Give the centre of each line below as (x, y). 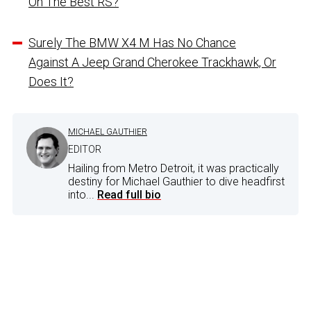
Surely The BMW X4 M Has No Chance (132, 42)
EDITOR (85, 149)
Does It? (51, 81)
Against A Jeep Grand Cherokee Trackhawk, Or (152, 62)
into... (83, 194)
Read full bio (129, 194)
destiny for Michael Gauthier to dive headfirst (176, 181)
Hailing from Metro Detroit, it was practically (174, 168)
